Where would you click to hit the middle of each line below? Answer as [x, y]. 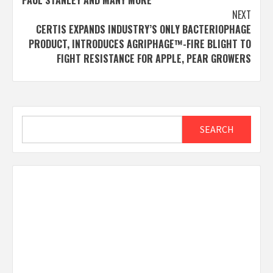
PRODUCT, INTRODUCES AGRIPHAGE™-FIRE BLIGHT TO [140, 44]
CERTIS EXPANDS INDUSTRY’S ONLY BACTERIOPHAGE [144, 29]
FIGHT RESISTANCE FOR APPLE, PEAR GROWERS [154, 58]
